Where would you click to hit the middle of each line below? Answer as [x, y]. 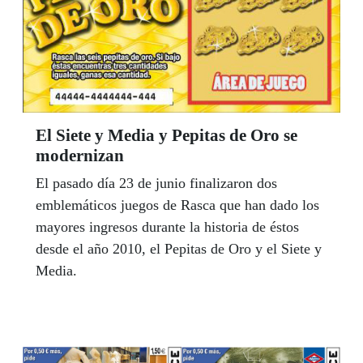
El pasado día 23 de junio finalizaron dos [156, 184]
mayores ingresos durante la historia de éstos [167, 227]
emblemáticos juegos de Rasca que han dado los [177, 205]
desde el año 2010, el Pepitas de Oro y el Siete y [179, 249]
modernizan [80, 156]
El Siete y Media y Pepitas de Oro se [167, 136]
